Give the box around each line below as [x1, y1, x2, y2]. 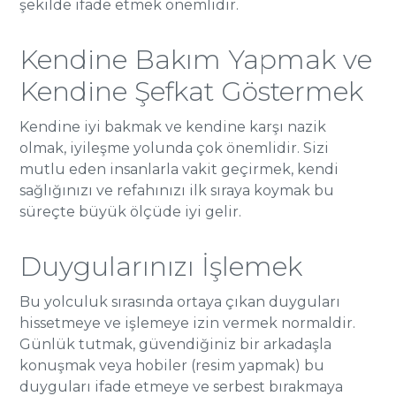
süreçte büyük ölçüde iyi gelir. [19, 203, 242, 220]
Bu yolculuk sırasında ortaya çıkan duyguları [19, 293, 341, 310]
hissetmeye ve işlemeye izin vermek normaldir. [19, 315, 356, 331]
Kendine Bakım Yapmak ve [19, 43, 373, 76]
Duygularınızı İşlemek [19, 250, 303, 283]
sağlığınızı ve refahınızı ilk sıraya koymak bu [19, 182, 335, 199]
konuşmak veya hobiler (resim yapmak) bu [19, 357, 325, 374]
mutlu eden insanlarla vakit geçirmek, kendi [19, 161, 339, 178]
